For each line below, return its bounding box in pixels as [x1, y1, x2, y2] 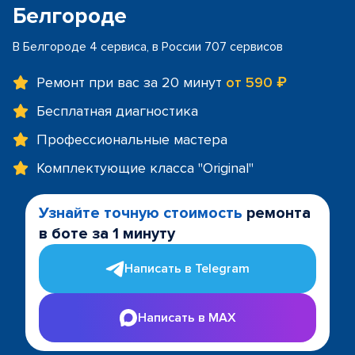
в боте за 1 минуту [39, 224, 175, 243]
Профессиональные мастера [36, 131, 227, 148]
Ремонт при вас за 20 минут [36, 74, 226, 91]
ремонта [242, 204, 311, 223]
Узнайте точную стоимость [39, 204, 242, 223]
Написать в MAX [138, 309, 236, 326]
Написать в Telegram [124, 261, 250, 277]
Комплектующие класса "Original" [36, 159, 254, 177]
